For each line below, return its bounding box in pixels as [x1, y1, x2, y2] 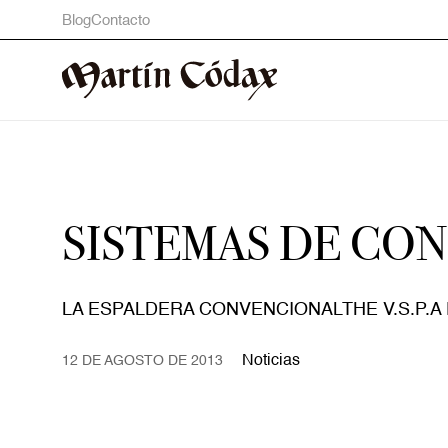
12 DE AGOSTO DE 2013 [62, 354, 223, 368]
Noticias [242, 353, 301, 369]
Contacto [91, 12, 150, 28]
